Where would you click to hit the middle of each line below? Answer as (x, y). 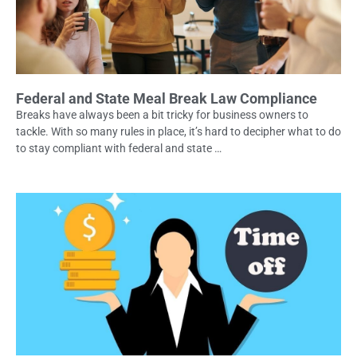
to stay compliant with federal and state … (119, 148)
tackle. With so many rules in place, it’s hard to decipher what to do (178, 131)
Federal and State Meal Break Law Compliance (167, 98)
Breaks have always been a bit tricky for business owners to (162, 114)
